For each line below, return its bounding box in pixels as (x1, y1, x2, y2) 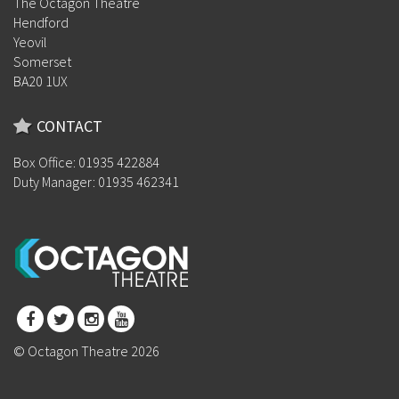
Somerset (13, 53, 71, 71)
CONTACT (37, 116, 102, 137)
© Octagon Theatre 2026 (13, 342, 159, 361)
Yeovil (13, 33, 47, 52)
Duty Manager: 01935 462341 (13, 173, 179, 191)
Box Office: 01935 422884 (13, 153, 159, 172)
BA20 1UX (13, 72, 68, 91)
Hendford (13, 13, 69, 32)
